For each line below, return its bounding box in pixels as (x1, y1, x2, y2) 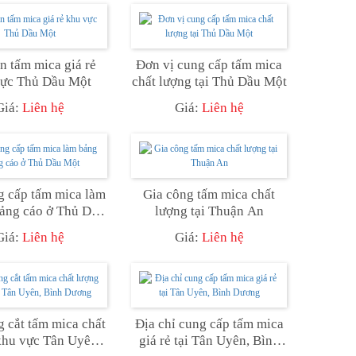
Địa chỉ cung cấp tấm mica (134, 315, 284, 331)
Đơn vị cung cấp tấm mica (136, 56, 282, 72)
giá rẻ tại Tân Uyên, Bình (138, 332, 280, 348)
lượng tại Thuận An (154, 203, 264, 219)
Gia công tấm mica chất (143, 186, 275, 202)
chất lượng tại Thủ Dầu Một (131, 73, 287, 89)
